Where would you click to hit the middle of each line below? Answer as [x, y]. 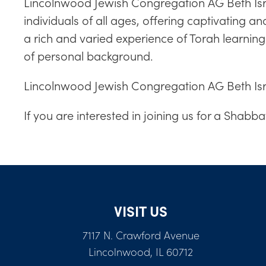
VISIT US [141, 210]
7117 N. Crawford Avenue [141, 235]
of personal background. [88, 55]
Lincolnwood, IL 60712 [141, 251]
